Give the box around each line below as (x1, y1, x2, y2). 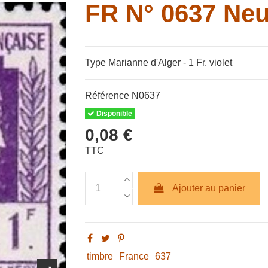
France (119, 251, 150, 262)
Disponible (95, 109, 133, 118)
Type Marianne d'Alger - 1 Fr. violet (84, 57, 232, 68)
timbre (86, 251, 113, 262)
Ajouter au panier (172, 182, 245, 193)
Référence (84, 90, 129, 100)
